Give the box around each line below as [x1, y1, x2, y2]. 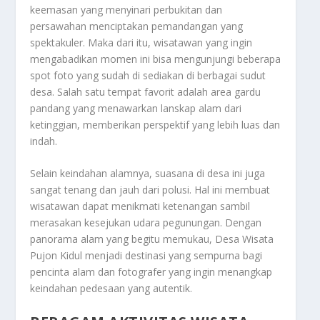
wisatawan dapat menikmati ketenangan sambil [30, 199, 251, 214]
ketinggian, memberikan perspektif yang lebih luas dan [30, 117, 281, 131]
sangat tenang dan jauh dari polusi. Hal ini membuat [30, 183, 271, 197]
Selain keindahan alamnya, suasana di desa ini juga [30, 166, 266, 181]
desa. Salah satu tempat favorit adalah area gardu [30, 84, 261, 99]
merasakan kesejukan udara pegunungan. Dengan [30, 216, 262, 230]
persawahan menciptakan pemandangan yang [30, 19, 244, 33]
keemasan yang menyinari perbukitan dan [30, 2, 223, 16]
